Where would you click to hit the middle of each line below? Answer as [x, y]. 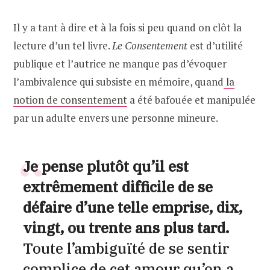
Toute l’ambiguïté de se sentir [126, 248]
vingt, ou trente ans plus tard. [126, 228]
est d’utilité [215, 45]
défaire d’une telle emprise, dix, [132, 207]
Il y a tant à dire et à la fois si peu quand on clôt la [127, 27]
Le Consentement [150, 45]
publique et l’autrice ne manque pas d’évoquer [120, 63]
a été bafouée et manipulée [191, 99]
